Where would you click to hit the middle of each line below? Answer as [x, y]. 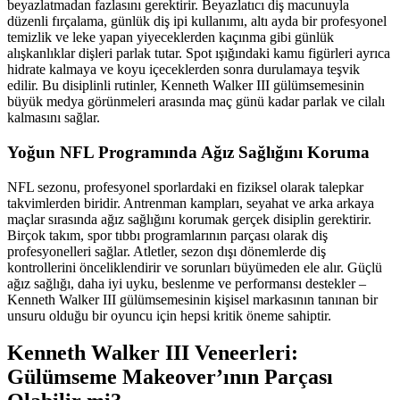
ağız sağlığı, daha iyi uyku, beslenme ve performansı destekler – [187, 283]
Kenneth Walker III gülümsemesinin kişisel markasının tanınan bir [192, 299]
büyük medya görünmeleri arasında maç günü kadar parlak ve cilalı [196, 102]
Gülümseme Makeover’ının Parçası [170, 377]
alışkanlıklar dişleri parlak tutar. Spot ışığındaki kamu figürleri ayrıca [199, 54]
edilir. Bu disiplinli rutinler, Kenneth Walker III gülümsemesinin [186, 86]
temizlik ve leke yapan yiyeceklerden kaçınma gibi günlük [171, 37]
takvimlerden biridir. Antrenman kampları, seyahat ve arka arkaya [191, 203]
